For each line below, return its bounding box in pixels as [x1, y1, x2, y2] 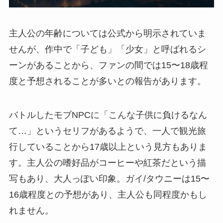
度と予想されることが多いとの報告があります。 [8, 76, 206, 86]
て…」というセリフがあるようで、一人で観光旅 [8, 125, 206, 136]
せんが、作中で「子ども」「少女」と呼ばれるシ [8, 44, 206, 54]
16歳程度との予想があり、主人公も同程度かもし [8, 189, 207, 200]
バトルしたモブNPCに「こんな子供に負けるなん [8, 110, 207, 120]
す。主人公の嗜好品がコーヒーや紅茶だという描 [8, 157, 206, 168]
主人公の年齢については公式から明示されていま [8, 28, 206, 38]
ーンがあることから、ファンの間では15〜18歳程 [8, 60, 208, 70]
